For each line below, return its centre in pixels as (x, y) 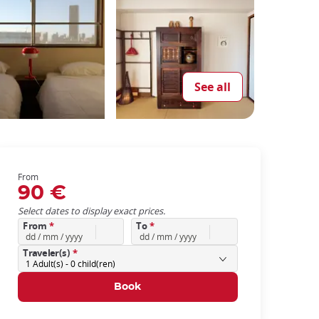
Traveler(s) (47, 253)
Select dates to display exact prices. (91, 211)
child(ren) (96, 263)
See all (213, 87)
